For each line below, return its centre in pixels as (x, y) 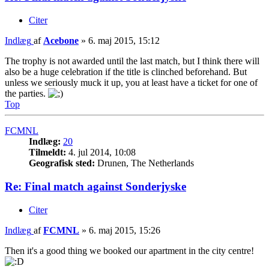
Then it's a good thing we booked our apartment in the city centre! (129, 250)
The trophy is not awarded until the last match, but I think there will (132, 61)
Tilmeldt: (47, 153)
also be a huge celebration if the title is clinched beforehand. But (126, 72)
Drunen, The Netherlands (144, 163)
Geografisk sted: (62, 163)
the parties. (26, 94)
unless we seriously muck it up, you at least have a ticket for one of (131, 83)
